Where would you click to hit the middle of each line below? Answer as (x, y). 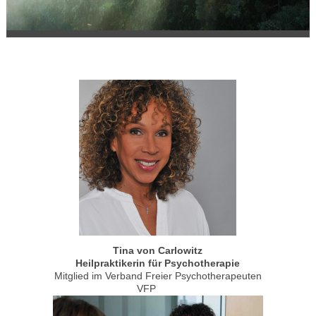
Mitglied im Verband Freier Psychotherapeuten (158, 276)
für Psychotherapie (194, 264)
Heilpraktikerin (112, 264)
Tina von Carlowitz (158, 251)
